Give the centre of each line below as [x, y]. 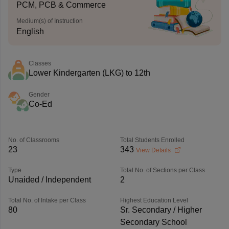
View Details [154, 150]
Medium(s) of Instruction [49, 21]
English [30, 31]
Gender [39, 95]
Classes [40, 63]
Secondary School [153, 222]
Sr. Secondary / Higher [161, 210]
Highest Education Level [154, 200]
